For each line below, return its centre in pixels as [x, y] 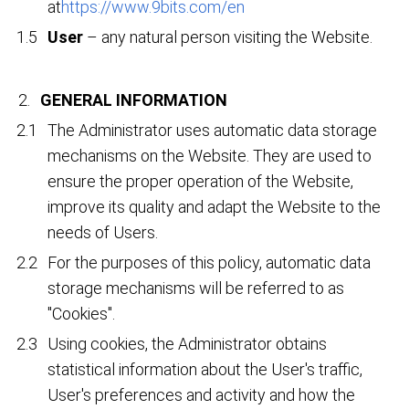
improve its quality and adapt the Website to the [215, 207]
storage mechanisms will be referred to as [196, 288]
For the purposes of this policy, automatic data [210, 263]
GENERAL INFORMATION [134, 100]
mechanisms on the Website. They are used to [210, 156]
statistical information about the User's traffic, [205, 370]
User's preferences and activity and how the [202, 395]
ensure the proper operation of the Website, [201, 182]
